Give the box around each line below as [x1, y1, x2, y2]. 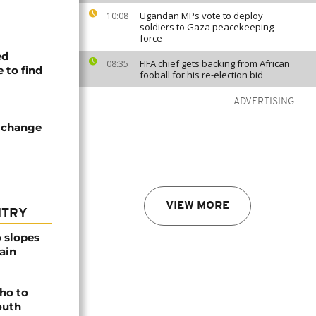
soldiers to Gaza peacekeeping [140, 20, 274, 33]
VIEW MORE [166, 200, 229, 212]
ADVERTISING [233, 97, 295, 107]
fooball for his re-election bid [140, 68, 263, 81]
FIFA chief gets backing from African [140, 57, 290, 70]
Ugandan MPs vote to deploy [140, 9, 263, 22]
